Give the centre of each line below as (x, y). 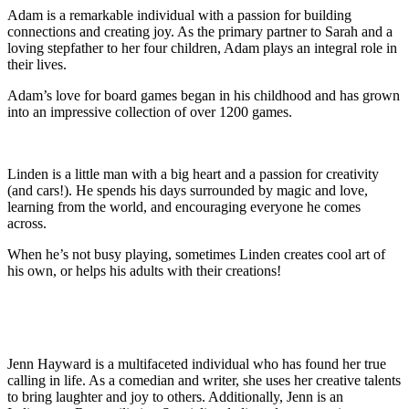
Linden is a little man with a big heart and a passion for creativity (193, 173)
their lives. (37, 64)
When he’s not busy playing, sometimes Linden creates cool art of (196, 254)
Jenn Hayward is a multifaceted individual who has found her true (197, 363)
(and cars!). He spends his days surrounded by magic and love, (188, 190)
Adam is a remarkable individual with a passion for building (179, 15)
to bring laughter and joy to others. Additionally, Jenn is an (175, 396)
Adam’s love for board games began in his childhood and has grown (204, 95)
